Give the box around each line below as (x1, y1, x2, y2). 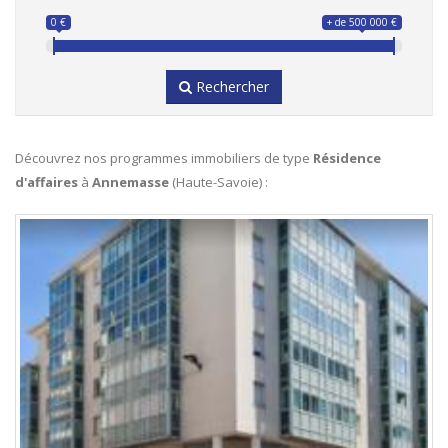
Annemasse (92, 173, 169, 191)
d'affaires (15, 173, 78, 191)
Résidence (313, 149, 381, 167)
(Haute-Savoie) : (169, 173, 268, 191)
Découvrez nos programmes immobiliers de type (15, 149, 313, 167)
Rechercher (196, 77, 269, 96)
